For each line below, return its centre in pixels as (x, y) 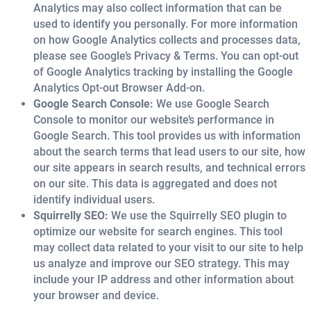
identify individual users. (94, 199)
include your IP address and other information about (163, 279)
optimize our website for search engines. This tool (158, 231)
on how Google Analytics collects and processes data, (167, 40)
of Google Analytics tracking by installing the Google (163, 72)
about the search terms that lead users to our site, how (169, 151)
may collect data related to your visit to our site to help (168, 247)
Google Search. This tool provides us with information (167, 135)
